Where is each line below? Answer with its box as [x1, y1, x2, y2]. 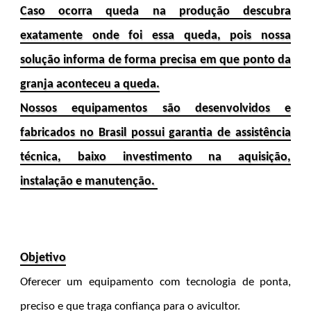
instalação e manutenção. [19, 174, 158, 188]
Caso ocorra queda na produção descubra [19, 4, 292, 18]
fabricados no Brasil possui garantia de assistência [19, 126, 292, 140]
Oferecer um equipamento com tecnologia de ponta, [19, 276, 292, 288]
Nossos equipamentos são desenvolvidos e [19, 101, 292, 115]
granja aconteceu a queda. [19, 77, 160, 91]
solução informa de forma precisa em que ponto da [19, 53, 292, 67]
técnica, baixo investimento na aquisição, [19, 150, 292, 164]
